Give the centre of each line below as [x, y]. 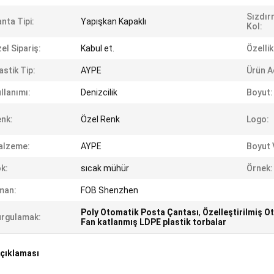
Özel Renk [100, 119]
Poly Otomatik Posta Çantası [140, 212]
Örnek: [260, 168]
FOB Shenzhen [109, 190]
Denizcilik [99, 92]
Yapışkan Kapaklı [113, 21]
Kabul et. [98, 48]
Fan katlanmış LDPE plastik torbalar [154, 222]
